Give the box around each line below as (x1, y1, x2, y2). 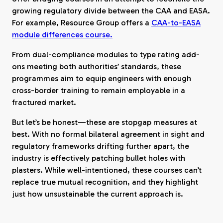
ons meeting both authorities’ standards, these (12, 62, 181, 71)
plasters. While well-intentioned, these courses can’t (12, 165, 202, 175)
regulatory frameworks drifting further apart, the (12, 141, 189, 151)
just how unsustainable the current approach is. (12, 189, 183, 199)
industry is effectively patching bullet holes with (12, 153, 185, 163)
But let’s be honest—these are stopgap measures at (12, 117, 197, 127)
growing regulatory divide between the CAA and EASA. (12, 6, 210, 15)
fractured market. (12, 98, 76, 107)
